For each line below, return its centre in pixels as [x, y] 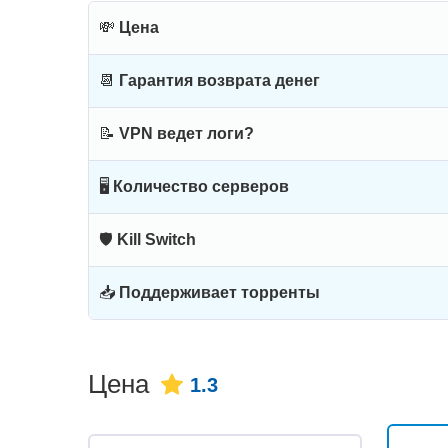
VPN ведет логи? [186, 133]
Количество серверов [201, 186]
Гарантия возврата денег [219, 80]
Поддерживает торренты [219, 292]
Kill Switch [156, 239]
